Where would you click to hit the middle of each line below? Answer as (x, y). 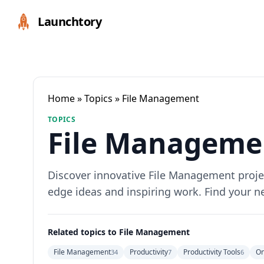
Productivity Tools (212, 252)
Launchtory (70, 22)
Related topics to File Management (119, 232)
